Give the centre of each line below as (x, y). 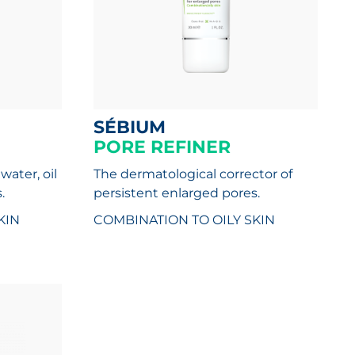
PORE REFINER (162, 147)
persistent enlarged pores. (177, 193)
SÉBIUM (136, 127)
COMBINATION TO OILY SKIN (185, 220)
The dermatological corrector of (193, 174)
